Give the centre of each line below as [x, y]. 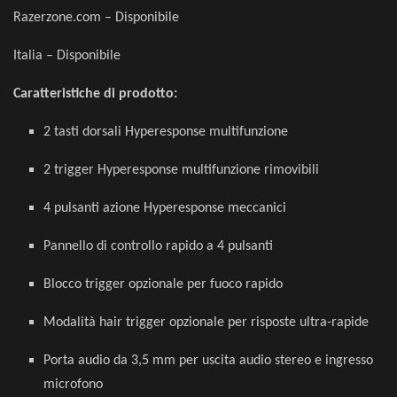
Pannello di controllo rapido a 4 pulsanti [159, 246]
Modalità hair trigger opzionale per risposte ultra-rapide [206, 322]
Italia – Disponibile [67, 55]
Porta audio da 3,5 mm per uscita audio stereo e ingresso [209, 360]
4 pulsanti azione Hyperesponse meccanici [165, 208]
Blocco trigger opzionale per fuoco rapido [163, 284]
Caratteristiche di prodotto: [95, 93]
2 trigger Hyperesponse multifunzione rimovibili [182, 170]
